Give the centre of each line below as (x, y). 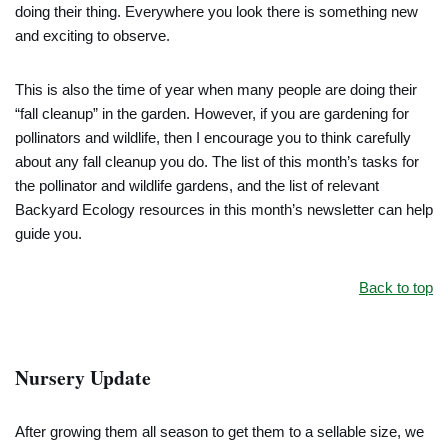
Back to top (396, 287)
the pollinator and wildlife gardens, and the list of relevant (197, 185)
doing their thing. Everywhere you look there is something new (216, 11)
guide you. (48, 233)
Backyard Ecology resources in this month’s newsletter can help (224, 209)
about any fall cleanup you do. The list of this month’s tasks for (217, 161)
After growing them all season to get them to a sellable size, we (219, 431)
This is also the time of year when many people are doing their (216, 89)
